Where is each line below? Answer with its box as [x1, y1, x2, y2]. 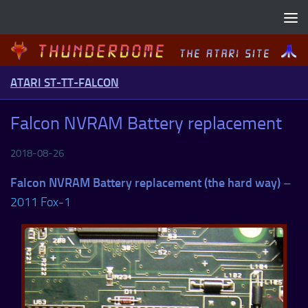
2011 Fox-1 [10, 195, 71, 210]
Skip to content [19, 13, 102, 29]
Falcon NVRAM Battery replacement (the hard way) [10, 175, 280, 190]
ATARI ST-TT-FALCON [10, 75, 119, 89]
